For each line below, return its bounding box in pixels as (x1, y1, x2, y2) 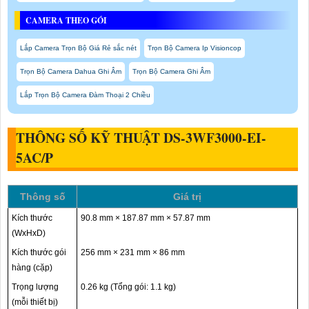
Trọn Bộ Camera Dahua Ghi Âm (20, 68, 121, 76)
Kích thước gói (12, 248, 66, 258)
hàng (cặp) (12, 263, 52, 273)
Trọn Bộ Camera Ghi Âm (132, 68, 210, 76)
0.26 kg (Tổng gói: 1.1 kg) (81, 282, 176, 292)
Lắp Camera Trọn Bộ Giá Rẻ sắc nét (20, 44, 137, 52)
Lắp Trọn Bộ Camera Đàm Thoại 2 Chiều (20, 91, 150, 99)
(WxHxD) (12, 228, 46, 239)
